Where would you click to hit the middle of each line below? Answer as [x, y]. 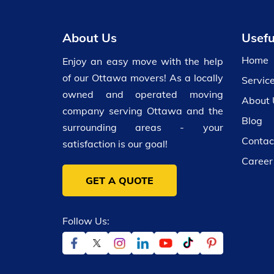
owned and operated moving [143, 94]
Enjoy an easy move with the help [143, 61]
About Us [90, 37]
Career [257, 161]
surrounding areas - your [143, 127]
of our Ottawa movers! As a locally [143, 77]
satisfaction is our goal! [115, 143]
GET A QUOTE [120, 180]
